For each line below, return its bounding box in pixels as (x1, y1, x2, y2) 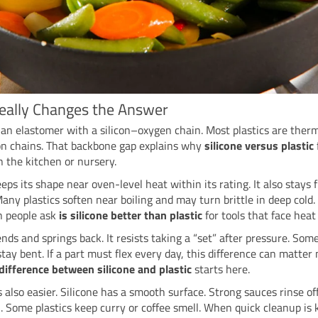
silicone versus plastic (204, 136, 314, 154)
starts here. (192, 260, 251, 278)
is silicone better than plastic (59, 206, 203, 224)
